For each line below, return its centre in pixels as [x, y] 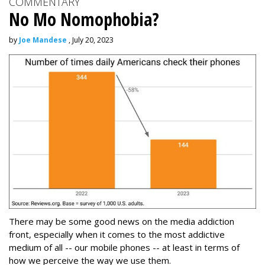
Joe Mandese [43, 40]
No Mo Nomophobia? [84, 19]
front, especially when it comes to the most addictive [117, 235]
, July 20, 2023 [90, 40]
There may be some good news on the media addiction [122, 222]
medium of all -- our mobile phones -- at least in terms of [124, 248]
